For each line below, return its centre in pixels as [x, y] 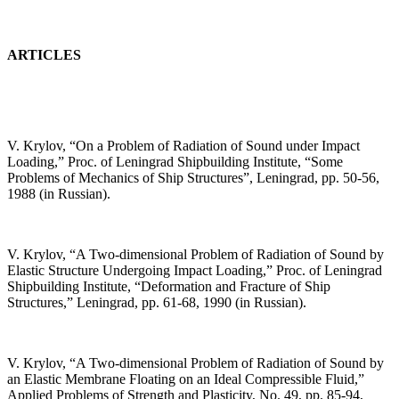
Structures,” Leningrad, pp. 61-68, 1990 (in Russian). [157, 303]
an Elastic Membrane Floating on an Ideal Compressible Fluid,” [186, 379]
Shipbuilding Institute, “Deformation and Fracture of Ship [169, 287]
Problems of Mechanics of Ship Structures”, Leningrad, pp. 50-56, [193, 178]
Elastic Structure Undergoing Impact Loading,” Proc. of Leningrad [195, 271]
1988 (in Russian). [59, 194]
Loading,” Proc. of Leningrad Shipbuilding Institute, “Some [175, 162]
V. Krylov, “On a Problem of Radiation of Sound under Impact [183, 146]
